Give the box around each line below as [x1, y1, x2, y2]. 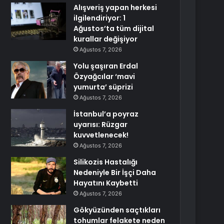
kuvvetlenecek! [73, 130, 129, 140]
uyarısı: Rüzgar [73, 119, 128, 129]
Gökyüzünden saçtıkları [73, 205, 161, 215]
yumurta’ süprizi [73, 82, 133, 92]
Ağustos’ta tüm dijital [73, 23, 154, 33]
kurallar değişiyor [73, 34, 138, 44]
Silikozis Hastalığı [73, 157, 138, 167]
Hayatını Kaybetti [73, 178, 138, 188]
